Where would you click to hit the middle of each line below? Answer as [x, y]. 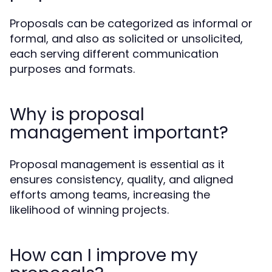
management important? [119, 133]
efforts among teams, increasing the [110, 195]
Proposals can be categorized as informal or [131, 23]
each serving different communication [114, 54]
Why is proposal [77, 114]
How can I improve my [104, 255]
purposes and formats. [72, 69]
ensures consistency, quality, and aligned [121, 179]
